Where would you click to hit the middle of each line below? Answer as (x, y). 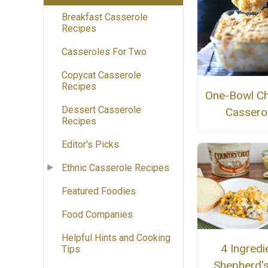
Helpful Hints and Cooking (116, 238)
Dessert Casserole (101, 110)
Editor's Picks (90, 145)
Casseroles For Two (104, 52)
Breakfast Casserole (105, 17)
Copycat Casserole (101, 75)
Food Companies (97, 215)
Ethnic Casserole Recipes (115, 168)
